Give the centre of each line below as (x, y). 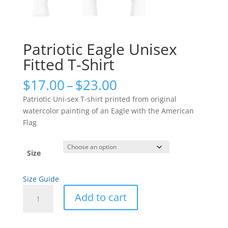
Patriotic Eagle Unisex (100, 49)
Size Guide (41, 179)
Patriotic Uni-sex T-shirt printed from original (99, 99)
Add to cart (101, 197)
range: (136, 96)
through (141, 119)
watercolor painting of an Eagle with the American (108, 110)
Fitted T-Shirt (68, 64)
